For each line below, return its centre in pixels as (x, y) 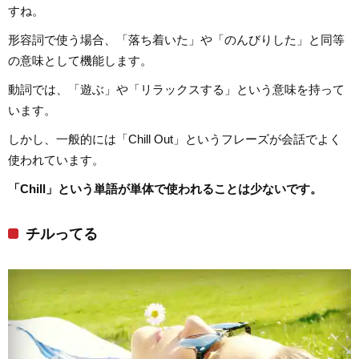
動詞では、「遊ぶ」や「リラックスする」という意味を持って (176, 89)
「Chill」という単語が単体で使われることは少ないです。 (165, 188)
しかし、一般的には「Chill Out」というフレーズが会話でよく (175, 139)
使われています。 (56, 159)
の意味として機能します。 (80, 60)
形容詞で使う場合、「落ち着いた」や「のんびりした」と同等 (176, 39)
